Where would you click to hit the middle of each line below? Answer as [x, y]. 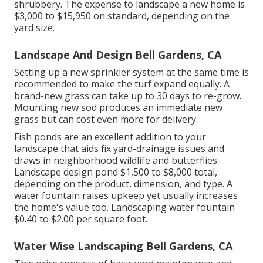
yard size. [34, 27]
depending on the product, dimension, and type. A [123, 183]
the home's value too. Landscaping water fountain [124, 207]
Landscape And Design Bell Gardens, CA [118, 54]
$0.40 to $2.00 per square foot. [81, 219]
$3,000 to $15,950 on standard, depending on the [122, 16]
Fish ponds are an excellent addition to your [110, 136]
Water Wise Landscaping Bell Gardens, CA [123, 246]
